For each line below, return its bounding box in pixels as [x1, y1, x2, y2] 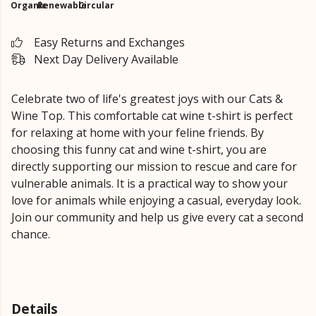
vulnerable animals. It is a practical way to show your [11, 176, 288, 191]
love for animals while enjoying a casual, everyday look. [11, 193, 301, 208]
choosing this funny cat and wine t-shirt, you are [11, 142, 267, 157]
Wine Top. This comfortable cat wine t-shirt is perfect [11, 108, 293, 123]
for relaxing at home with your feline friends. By [11, 125, 264, 140]
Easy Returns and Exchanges [34, 35, 185, 50]
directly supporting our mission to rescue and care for [11, 159, 297, 174]
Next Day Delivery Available [34, 51, 178, 67]
